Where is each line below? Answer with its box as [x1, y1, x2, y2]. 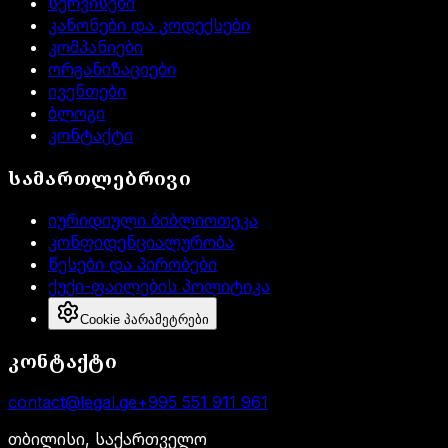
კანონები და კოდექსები [48, 15, 250, 36]
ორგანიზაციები [48, 59, 176, 80]
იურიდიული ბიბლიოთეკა [48, 209, 258, 230]
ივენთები [48, 81, 126, 102]
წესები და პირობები [48, 253, 217, 274]
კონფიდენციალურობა [48, 231, 234, 252]
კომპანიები [48, 37, 143, 58]
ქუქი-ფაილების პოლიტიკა [48, 275, 270, 296]
